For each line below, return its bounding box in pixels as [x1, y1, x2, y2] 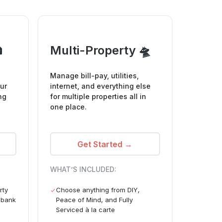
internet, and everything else [50, 82, 151, 91]
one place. [50, 103, 87, 111]
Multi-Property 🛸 [50, 43, 151, 58]
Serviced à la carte [55, 206, 115, 214]
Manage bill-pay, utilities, [50, 71, 139, 80]
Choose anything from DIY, [55, 186, 140, 194]
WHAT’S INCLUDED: [50, 165, 116, 174]
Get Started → [77, 139, 133, 149]
